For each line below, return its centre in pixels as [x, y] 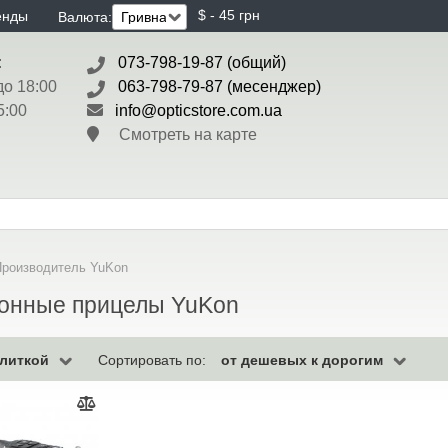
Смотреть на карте [178, 134]
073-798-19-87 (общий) [202, 62]
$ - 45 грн [229, 15]
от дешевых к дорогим [304, 360]
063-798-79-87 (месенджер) [219, 86]
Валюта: [85, 17]
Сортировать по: [152, 360]
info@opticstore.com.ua [198, 110]
